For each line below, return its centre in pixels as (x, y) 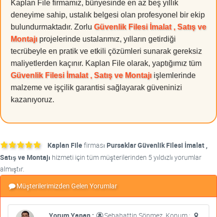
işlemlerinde (174, 76)
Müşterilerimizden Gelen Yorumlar (67, 186)
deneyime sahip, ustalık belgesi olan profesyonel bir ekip (108, 15)
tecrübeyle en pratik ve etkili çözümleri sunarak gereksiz (106, 51)
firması (94, 145)
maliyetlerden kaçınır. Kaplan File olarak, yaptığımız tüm (106, 63)
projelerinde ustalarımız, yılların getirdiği (107, 39)
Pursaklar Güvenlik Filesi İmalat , (157, 145)
